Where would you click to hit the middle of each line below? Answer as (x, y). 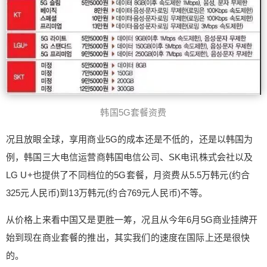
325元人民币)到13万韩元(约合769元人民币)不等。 (107, 193)
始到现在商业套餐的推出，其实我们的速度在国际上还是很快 (128, 237)
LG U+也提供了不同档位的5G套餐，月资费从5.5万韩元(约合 (128, 175)
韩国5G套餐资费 (133, 112)
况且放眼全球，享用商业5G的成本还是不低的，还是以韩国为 (130, 139)
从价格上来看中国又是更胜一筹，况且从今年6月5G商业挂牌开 (132, 219)
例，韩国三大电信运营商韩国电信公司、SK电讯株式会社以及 (130, 157)
